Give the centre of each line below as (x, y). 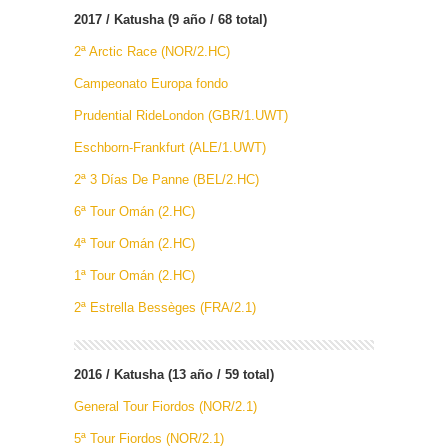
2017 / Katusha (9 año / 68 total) (170, 19)
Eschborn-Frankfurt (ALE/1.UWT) (170, 147)
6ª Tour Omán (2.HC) (134, 211)
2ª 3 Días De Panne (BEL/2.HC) (166, 179)
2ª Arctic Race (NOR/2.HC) (152, 51)
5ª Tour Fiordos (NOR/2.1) (149, 438)
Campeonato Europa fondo (151, 83)
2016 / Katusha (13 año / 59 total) (174, 374)
